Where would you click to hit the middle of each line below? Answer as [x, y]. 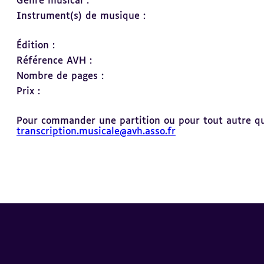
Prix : [28, 92]
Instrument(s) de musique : [81, 16]
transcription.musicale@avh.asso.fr [96, 132]
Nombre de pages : [60, 76]
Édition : [36, 46]
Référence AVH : [54, 61]
